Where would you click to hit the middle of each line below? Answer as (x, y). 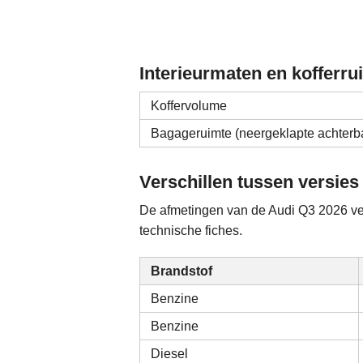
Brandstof (182, 271)
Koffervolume (189, 106)
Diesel (170, 354)
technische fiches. (191, 231)
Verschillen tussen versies (249, 182)
